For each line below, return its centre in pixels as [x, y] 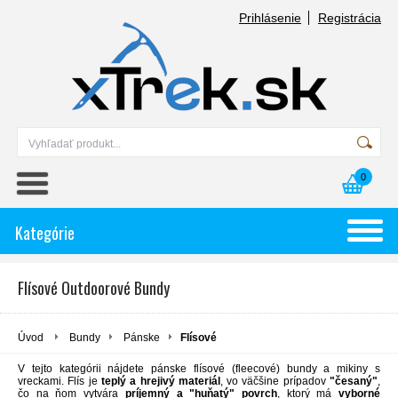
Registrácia [350, 18]
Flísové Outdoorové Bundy [94, 288]
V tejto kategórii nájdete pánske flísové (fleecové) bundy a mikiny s [199, 369]
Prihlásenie [270, 18]
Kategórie [45, 233]
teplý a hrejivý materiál [160, 381]
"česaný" [354, 381]
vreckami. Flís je [60, 381]
